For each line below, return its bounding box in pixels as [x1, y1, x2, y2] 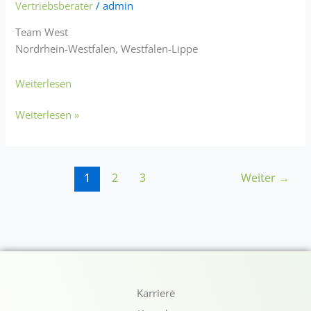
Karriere [136, 286, 175, 301]
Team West [15, 25, 69, 40]
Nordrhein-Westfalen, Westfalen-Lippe [15, 42, 199, 56]
